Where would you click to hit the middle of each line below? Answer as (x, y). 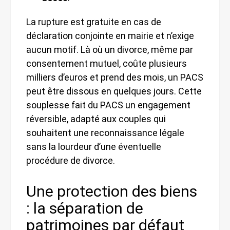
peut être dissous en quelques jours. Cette (114, 91)
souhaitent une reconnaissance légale (105, 132)
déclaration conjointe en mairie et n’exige (110, 35)
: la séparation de (85, 208)
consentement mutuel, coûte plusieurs (107, 63)
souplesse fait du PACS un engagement (108, 105)
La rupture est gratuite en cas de (94, 22)
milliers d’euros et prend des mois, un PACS (115, 77)
